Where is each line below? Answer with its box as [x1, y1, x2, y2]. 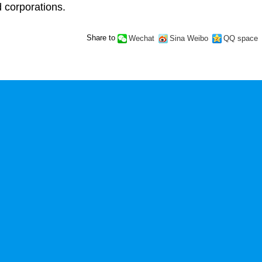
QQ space [223, 33, 258, 43]
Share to [86, 33, 115, 42]
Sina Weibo [169, 33, 208, 43]
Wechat [128, 33, 154, 43]
